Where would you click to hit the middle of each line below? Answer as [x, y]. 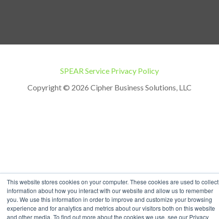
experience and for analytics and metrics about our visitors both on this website [111, 208]
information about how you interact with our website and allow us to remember [110, 190]
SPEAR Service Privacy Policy [109, 71]
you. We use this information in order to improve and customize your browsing [109, 199]
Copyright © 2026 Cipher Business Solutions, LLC [109, 88]
